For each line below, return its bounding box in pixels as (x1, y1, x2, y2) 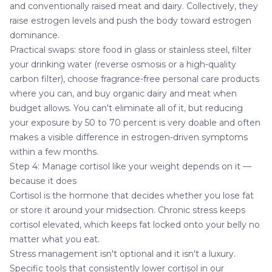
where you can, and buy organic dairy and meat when (10, 87, 237, 99)
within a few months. (10, 146, 98, 157)
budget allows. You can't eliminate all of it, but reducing (10, 102, 243, 114)
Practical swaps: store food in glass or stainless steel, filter (10, 44, 251, 55)
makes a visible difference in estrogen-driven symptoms (10, 131, 248, 143)
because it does (10, 175, 76, 186)
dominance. (10, 29, 59, 41)
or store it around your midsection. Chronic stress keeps (10, 204, 245, 216)
